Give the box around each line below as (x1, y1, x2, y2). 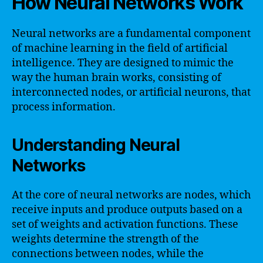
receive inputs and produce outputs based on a (12, 203, 242, 217)
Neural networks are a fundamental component (12, 26, 251, 41)
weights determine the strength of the (12, 232, 199, 246)
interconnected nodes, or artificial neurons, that (12, 85, 251, 99)
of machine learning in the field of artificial (12, 41, 228, 55)
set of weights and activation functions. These (12, 217, 238, 231)
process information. (12, 100, 116, 114)
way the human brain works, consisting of (12, 70, 221, 85)
